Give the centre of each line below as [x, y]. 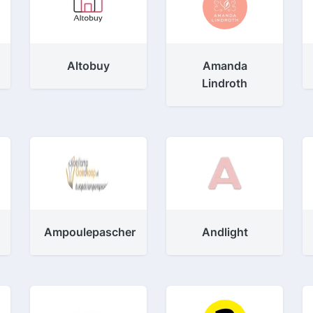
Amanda [225, 66]
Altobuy [88, 66]
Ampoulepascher [89, 232]
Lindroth [225, 83]
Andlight [225, 232]
